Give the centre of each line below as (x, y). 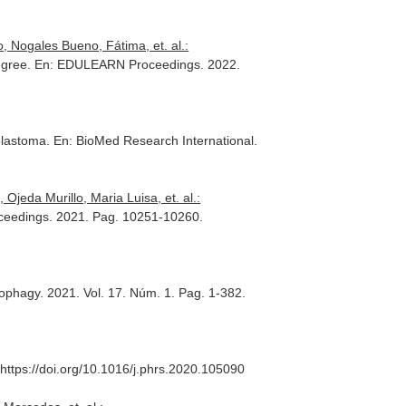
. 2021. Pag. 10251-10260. (126, 217)
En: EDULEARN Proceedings (118, 64)
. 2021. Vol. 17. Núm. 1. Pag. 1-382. (143, 293)
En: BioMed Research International (154, 140)
